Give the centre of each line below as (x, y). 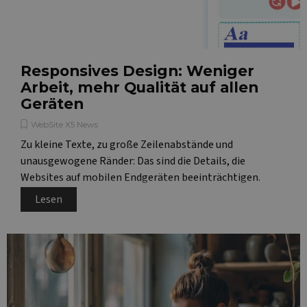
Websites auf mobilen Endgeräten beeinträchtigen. (140, 177)
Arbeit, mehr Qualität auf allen (139, 87)
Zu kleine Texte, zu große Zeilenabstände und (127, 145)
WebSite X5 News (64, 124)
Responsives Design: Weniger (137, 71)
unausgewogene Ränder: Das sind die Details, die (133, 161)
